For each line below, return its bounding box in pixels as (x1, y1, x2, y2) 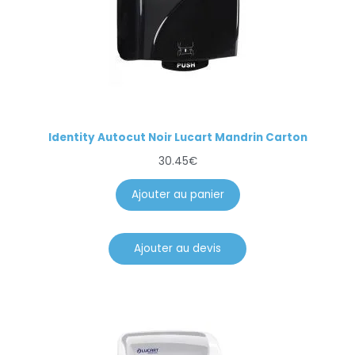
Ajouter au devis (134, 241, 221, 257)
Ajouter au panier (131, 187, 224, 203)
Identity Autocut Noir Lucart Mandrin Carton (48, 130, 307, 146)
